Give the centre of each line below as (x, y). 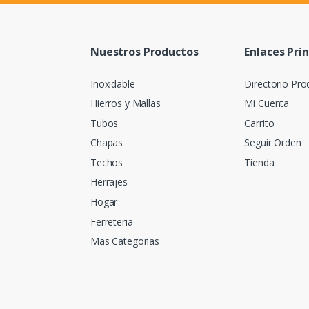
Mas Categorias (125, 241)
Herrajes (109, 182)
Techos (107, 162)
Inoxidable (113, 83)
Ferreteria (112, 221)
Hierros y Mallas (126, 103)
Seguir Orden (273, 143)
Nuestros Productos (144, 51)
